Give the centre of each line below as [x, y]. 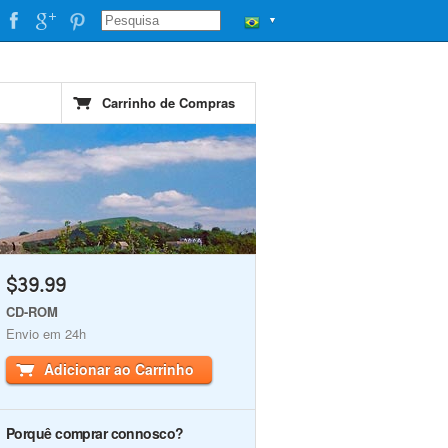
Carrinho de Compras [168, 102]
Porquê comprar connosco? [95, 433]
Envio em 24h [46, 333]
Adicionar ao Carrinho [119, 369]
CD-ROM [32, 311]
